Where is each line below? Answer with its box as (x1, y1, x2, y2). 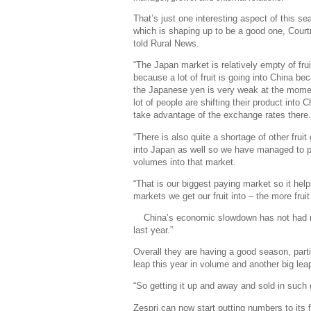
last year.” (133, 224, 173, 235)
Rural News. (151, 38, 199, 49)
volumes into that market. (133, 156, 239, 167)
